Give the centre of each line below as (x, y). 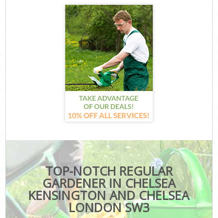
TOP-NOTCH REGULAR (109, 171)
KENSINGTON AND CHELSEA (109, 195)
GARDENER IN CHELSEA (109, 183)
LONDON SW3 (109, 207)
